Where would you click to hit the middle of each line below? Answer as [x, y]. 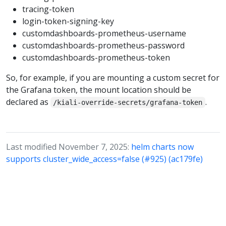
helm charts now [162, 147]
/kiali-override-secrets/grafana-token [128, 103]
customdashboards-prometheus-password [103, 46]
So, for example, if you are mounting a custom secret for [113, 78]
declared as [28, 102]
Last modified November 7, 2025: [69, 147]
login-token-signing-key [68, 21]
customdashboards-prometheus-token [96, 58]
